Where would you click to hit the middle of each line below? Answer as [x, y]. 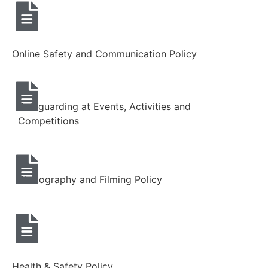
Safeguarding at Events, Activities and [104, 106]
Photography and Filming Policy [90, 180]
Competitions [48, 121]
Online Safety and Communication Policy [104, 54]
